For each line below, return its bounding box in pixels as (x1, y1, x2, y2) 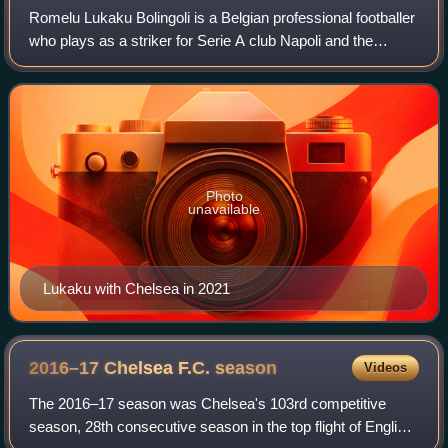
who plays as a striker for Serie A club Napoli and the (29, 32, 374, 50)
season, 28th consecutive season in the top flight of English (29, 418, 414, 436)
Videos (363, 360, 407, 376)
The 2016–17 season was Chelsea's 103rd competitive (29, 395, 387, 413)
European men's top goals (29, 78, 200, 96)
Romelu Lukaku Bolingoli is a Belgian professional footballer (29, 9, 416, 27)
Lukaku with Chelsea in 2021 (43, 280, 230, 298)
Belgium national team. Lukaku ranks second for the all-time (29, 55, 419, 73)
